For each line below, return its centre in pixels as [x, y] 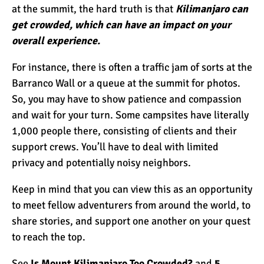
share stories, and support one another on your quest [131, 221]
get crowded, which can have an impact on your [121, 24]
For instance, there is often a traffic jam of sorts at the [132, 67]
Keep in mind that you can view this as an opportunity [132, 189]
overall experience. [56, 40]
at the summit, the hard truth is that [94, 9]
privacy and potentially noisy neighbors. [101, 162]
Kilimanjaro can [212, 9]
